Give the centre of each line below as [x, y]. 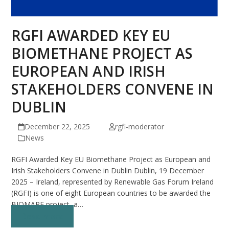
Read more [43, 216]
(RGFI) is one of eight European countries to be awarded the [111, 193]
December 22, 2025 [57, 126]
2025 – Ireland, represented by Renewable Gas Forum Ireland [113, 181]
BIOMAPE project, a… [48, 204]
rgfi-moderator [139, 126]
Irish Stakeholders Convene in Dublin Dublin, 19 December [108, 170]
